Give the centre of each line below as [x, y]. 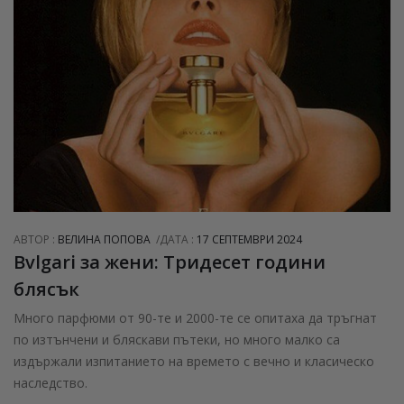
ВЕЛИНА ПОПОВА [104, 239]
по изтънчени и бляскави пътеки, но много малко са [177, 339]
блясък [46, 289]
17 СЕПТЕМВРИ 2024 [249, 239]
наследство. [50, 382]
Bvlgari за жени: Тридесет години [170, 262]
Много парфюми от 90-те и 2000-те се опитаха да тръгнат [195, 317]
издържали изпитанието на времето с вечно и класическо [194, 361]
